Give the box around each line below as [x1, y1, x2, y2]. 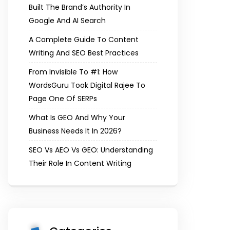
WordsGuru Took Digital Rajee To [29, 80, 145, 90]
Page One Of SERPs [29, 93, 97, 104]
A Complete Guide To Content [29, 34, 139, 45]
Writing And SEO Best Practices [29, 48, 139, 58]
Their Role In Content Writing [29, 158, 131, 168]
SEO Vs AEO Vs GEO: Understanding [29, 145, 153, 155]
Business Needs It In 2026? [29, 126, 122, 136]
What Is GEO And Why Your [29, 112, 125, 123]
